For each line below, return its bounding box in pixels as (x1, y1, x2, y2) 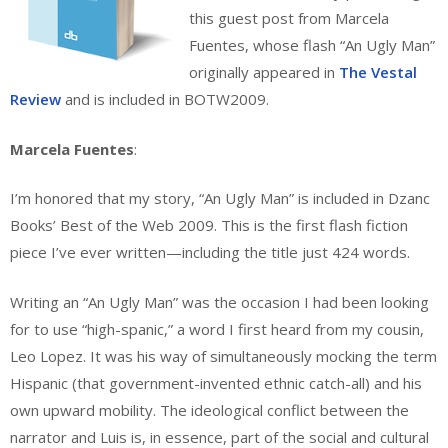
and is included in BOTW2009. (61, 89, 269, 110)
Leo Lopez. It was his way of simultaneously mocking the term (10, 345, 437, 366)
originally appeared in (189, 62, 339, 83)
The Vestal (339, 62, 417, 83)
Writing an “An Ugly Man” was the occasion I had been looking (10, 291, 429, 312)
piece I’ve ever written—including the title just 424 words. (10, 242, 410, 263)
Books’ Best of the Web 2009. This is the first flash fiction (10, 215, 408, 236)
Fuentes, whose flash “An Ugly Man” (189, 35, 435, 56)
